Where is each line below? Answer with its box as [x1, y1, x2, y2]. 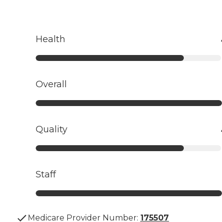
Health [36, 34, 65, 45]
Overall [36, 79, 67, 90]
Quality [36, 124, 67, 135]
